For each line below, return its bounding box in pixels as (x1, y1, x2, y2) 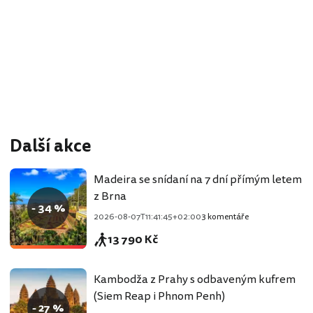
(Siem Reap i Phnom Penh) (94, 288, 225, 305)
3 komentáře (201, 211, 249, 224)
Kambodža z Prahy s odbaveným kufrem (94, 271, 296, 289)
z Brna (94, 188, 126, 205)
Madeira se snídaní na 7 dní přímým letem (94, 171, 302, 189)
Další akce (10, 133, 92, 159)
